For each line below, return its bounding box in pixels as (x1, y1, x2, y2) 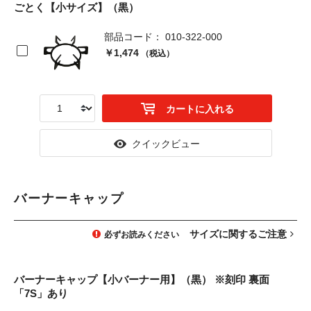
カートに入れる (166, 103, 234, 115)
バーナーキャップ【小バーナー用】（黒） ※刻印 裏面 (14, 274, 269, 285)
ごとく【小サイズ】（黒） (14, 1, 139, 13)
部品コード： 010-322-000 (104, 31, 222, 42)
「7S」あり (14, 287, 68, 299)
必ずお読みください (104, 230, 179, 239)
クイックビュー (131, 138, 200, 149)
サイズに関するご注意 (190, 228, 287, 239)
